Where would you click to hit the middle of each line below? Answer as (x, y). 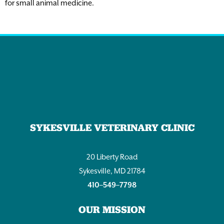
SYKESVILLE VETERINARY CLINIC (112, 127)
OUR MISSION (112, 209)
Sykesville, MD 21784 (112, 170)
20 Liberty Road (112, 156)
